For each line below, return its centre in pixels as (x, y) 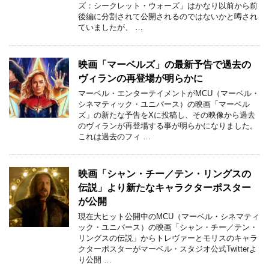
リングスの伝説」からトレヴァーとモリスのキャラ (168, 238)
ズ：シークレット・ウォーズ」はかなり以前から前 (168, 6)
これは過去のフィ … (114, 137)
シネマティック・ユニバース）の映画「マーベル (164, 104)
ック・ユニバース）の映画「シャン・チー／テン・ (168, 228)
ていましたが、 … (110, 28)
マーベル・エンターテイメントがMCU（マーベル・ (169, 94)
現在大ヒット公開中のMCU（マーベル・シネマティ (169, 217)
